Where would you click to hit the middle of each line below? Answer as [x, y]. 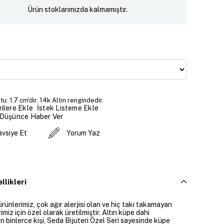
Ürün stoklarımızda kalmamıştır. [78, 9]
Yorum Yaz [83, 133]
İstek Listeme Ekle [68, 108]
